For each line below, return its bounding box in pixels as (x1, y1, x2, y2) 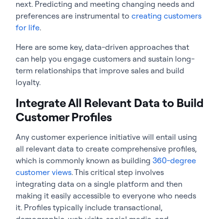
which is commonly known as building (16, 155, 153, 165)
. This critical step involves (71, 167, 164, 177)
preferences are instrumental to (16, 10, 131, 21)
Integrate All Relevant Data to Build (16, 95, 203, 110)
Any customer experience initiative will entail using (16, 131, 197, 142)
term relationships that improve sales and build (16, 65, 184, 75)
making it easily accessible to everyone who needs (16, 190, 196, 200)
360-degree (153, 155, 196, 165)
